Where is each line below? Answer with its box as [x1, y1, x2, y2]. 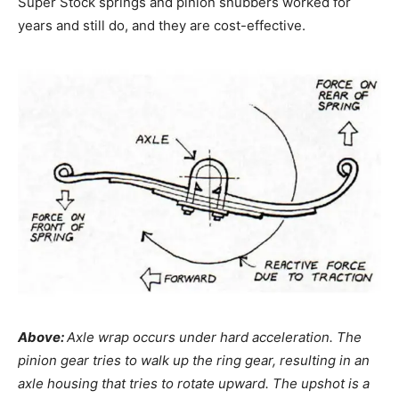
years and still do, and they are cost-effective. [18, 16, 305, 34]
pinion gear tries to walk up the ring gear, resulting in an [18, 351, 370, 369]
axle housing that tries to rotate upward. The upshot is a [18, 374, 370, 392]
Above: [18, 328, 67, 346]
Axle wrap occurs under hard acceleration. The [67, 328, 362, 346]
